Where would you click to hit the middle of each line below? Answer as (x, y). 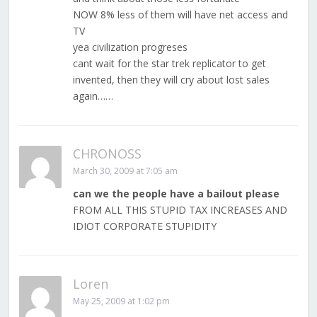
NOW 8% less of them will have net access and (180, 15)
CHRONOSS (107, 154)
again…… (93, 96)
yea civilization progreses (130, 47)
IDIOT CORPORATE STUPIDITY (144, 226)
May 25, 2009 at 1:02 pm (121, 301)
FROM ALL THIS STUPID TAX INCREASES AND (180, 210)
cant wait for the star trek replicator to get (169, 64)
